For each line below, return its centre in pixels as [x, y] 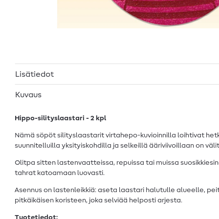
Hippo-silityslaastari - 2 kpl [60, 118]
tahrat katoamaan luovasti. [60, 173]
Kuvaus [28, 95]
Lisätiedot [34, 74]
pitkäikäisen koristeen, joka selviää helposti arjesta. [99, 200]
